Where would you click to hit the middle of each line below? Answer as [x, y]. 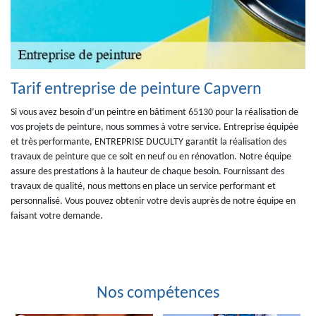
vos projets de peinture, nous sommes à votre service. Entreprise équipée [154, 127]
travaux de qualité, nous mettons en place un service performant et [143, 187]
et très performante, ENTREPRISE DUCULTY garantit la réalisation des [148, 142]
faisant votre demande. [57, 216]
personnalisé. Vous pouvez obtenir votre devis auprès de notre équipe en [153, 201]
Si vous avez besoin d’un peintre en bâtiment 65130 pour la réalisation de [154, 113]
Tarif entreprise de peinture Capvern [136, 90]
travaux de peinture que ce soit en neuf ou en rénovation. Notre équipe [151, 157]
